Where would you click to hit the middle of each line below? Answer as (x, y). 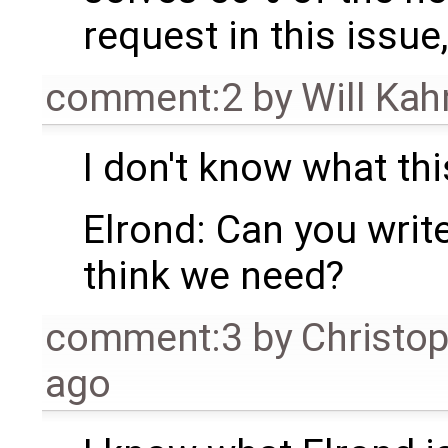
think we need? (213, 275)
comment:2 (144, 97)
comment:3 (144, 337)
